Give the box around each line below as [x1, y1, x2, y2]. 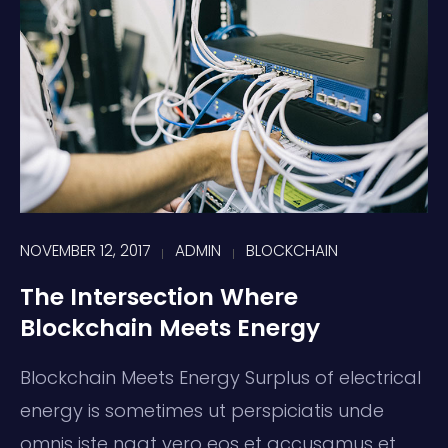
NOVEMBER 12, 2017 [20, 239, 150, 261]
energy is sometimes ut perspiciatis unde [20, 397, 384, 423]
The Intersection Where [20, 279, 298, 313]
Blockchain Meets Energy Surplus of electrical [20, 364, 421, 390]
